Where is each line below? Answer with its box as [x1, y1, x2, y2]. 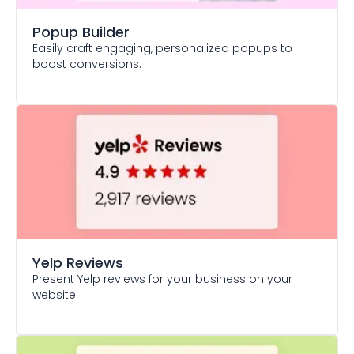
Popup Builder [32, 22, 130, 42]
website [32, 287, 76, 303]
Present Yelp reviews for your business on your [32, 271, 292, 287]
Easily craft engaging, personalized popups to [32, 40, 292, 56]
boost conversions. [32, 56, 141, 72]
